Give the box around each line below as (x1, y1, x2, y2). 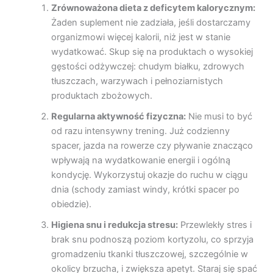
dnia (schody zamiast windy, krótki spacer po (51, 184, 239, 196)
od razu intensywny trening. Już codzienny (51, 126, 230, 137)
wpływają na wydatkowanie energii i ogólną (51, 155, 230, 166)
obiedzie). (51, 199, 91, 210)
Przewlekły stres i (177, 219, 252, 231)
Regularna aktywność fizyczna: (51, 111, 186, 122)
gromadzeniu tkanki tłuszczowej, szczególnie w (51, 249, 248, 260)
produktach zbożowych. (51, 90, 152, 102)
